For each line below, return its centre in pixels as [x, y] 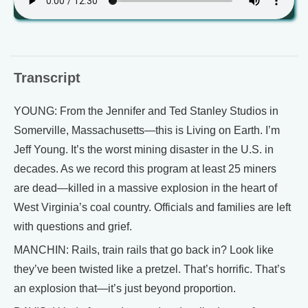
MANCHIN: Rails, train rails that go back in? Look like [144, 250]
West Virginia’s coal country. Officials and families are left [152, 207]
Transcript [47, 77]
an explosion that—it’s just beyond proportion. [125, 288]
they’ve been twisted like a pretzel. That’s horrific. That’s [150, 269]
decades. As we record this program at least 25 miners [145, 168]
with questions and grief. [73, 226]
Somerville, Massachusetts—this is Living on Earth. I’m [147, 130]
